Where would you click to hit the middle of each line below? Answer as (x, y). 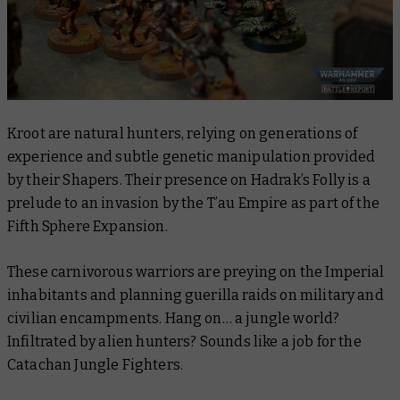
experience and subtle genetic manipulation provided (192, 156)
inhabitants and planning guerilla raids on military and (196, 295)
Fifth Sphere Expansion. (89, 226)
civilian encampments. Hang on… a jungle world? (174, 318)
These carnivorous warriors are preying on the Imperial (196, 271)
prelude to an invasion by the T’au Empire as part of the (193, 203)
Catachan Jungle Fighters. (97, 364)
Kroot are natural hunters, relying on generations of (183, 133)
